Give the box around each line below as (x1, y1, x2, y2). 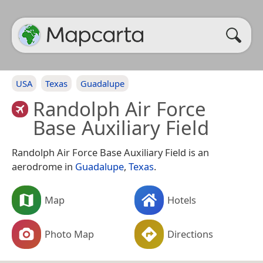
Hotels (167, 193, 196, 207)
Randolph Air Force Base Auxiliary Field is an (12, 146, 209, 159)
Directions (167, 227, 213, 241)
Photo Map (45, 227, 94, 241)
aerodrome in (12, 160, 75, 173)
